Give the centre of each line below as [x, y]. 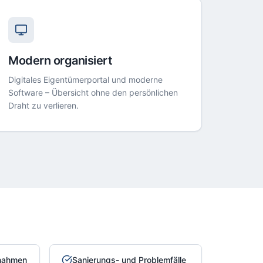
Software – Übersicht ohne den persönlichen [93, 92]
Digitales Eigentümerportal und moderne [86, 80]
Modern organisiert [60, 60]
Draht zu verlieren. [44, 105]
